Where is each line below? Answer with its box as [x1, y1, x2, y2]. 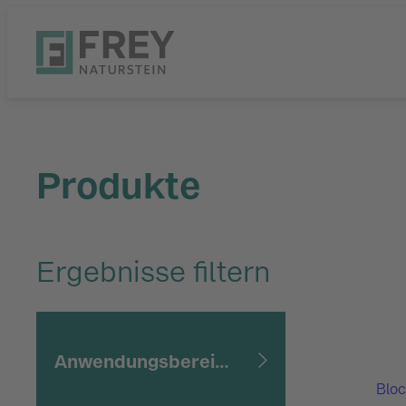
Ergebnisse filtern [36, 254, 270, 289]
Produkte [36, 164, 200, 208]
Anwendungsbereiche [54, 350, 215, 372]
